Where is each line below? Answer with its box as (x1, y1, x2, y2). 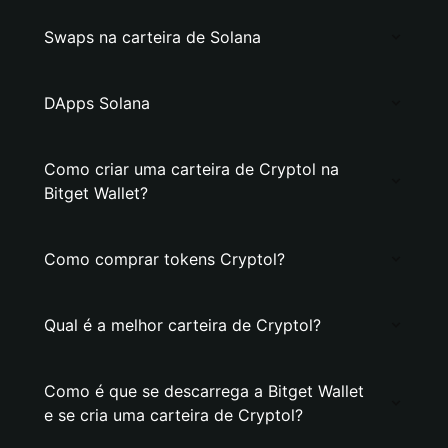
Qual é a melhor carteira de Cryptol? (44, 315, 321, 335)
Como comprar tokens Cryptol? (44, 249, 285, 269)
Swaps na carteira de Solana (44, 27, 261, 47)
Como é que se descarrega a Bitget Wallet (44, 381, 364, 401)
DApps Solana (44, 93, 150, 113)
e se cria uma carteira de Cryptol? (44, 405, 303, 425)
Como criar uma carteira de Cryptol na (44, 159, 339, 179)
